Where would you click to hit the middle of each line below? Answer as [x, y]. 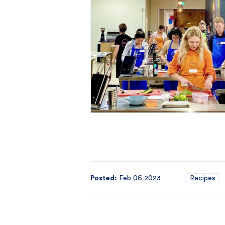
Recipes [203, 178]
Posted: [104, 178]
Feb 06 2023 [140, 178]
